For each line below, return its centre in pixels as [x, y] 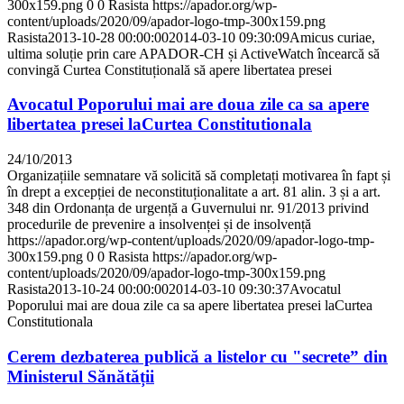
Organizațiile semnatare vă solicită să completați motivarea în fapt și [199, 175]
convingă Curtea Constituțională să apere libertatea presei [170, 69]
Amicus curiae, [332, 37]
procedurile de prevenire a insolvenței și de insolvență [159, 224]
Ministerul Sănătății [81, 376]
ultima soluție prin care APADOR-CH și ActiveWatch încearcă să [193, 53]
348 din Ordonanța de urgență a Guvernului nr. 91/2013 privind [188, 207]
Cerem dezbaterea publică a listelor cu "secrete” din [197, 356]
